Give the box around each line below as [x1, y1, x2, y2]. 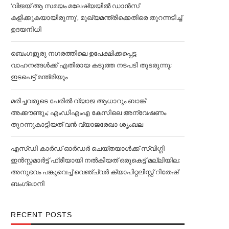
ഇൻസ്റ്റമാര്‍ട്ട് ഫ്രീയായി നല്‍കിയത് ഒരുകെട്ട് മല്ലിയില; [11, 155, 180, 165]
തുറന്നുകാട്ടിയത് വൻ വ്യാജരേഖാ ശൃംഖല [11, 120, 143, 129]
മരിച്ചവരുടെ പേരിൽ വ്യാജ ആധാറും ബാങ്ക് [11, 96, 146, 106]
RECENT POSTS [11, 211, 72, 219]
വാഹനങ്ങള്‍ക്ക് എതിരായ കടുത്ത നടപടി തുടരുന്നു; [11, 60, 172, 70]
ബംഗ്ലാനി [11, 179, 44, 189]
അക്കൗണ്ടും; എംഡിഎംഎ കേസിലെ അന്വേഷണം [11, 108, 166, 118]
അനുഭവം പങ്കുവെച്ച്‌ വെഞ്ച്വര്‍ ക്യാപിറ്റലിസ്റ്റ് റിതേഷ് [11, 167, 178, 177]
